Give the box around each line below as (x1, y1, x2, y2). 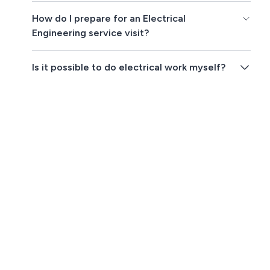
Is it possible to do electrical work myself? (32, 61, 226, 74)
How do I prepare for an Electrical (32, 13, 186, 25)
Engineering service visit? (32, 27, 149, 39)
